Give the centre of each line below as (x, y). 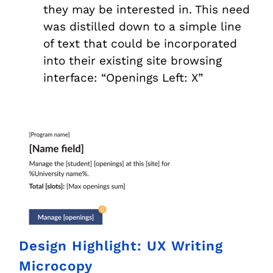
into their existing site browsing (133, 61)
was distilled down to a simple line (143, 27)
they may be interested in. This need (147, 10)
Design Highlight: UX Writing (121, 246)
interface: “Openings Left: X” (123, 78)
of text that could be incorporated (140, 44)
